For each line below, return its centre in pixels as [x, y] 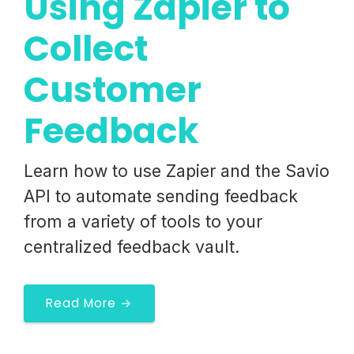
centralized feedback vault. [132, 247]
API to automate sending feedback [161, 196]
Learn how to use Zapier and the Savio [177, 171]
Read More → [89, 303]
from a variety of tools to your [143, 221]
